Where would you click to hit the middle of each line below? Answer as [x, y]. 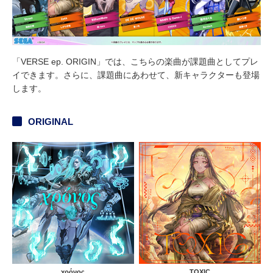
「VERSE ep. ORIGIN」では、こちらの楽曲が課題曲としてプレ [135, 62]
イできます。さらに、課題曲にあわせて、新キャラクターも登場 [136, 75]
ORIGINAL [51, 122]
